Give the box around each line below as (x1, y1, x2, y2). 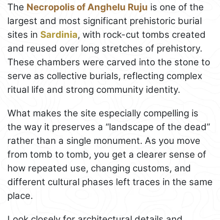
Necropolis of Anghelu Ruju (27, 1, 148, 13)
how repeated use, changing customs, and (7, 162, 191, 174)
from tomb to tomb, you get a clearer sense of (7, 148, 206, 160)
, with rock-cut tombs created (78, 28, 206, 40)
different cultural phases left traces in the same (7, 176, 213, 188)
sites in (7, 28, 40, 40)
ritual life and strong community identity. (7, 83, 180, 95)
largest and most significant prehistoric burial (7, 15, 202, 27)
